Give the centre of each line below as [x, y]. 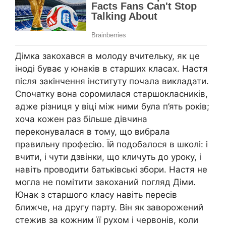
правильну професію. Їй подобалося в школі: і [111, 144]
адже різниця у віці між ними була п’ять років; [112, 106]
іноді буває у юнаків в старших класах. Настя [111, 68]
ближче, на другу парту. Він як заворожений [109, 207]
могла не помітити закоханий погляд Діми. [105, 182]
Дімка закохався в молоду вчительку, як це [107, 56]
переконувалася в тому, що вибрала [93, 131]
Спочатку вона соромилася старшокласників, [111, 94]
